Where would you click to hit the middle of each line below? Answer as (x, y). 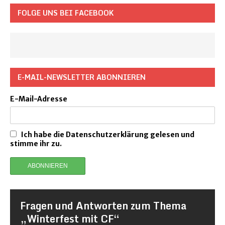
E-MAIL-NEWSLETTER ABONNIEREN (82, 77)
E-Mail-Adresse (39, 99)
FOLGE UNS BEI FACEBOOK (66, 13)
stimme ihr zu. (36, 144)
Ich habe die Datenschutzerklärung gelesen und (108, 135)
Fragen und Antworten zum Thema (103, 206)
